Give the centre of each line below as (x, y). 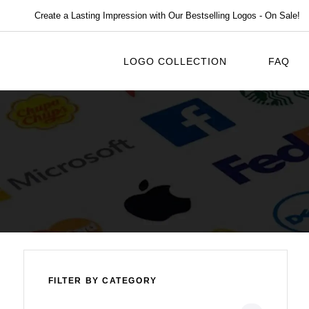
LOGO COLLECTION (176, 61)
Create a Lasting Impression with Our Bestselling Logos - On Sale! (167, 16)
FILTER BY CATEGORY (102, 281)
